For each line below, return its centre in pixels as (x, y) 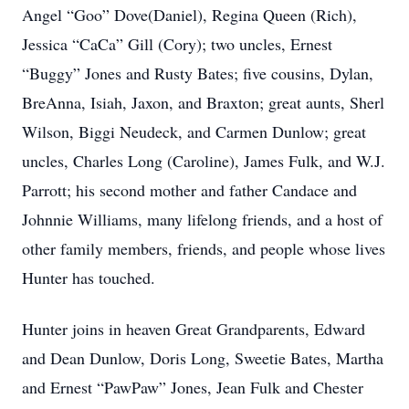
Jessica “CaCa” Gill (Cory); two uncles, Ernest (177, 44)
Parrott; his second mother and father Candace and (189, 190)
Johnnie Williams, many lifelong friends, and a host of (202, 219)
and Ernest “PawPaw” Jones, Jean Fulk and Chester (193, 387)
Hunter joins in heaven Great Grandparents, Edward (194, 329)
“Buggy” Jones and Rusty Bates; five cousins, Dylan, (198, 73)
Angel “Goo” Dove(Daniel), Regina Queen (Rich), (189, 15)
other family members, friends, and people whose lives (204, 248)
